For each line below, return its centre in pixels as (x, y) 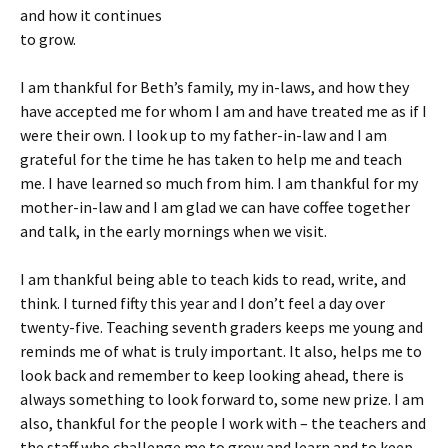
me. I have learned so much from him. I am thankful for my (219, 183)
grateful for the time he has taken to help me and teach (211, 159)
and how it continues (91, 15)
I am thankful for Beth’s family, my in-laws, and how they (214, 87)
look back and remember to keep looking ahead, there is (212, 375)
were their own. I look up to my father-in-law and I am (203, 135)
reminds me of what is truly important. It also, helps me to (221, 351)
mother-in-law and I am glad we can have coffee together (215, 207)
